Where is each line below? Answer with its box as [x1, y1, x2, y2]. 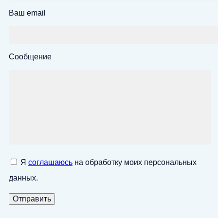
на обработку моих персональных [73, 158, 197, 166]
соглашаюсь [28, 158, 73, 166]
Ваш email [9, 8, 46, 17]
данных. [9, 173, 38, 182]
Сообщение [9, 52, 52, 61]
